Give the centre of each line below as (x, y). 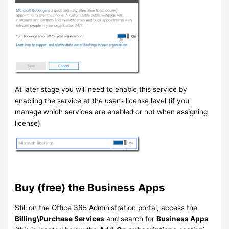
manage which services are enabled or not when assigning (111, 112)
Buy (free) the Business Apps (90, 188)
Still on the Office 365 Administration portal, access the (106, 208)
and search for (131, 219)
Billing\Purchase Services (60, 219)
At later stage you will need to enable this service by (101, 89)
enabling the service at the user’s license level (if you (102, 100)
